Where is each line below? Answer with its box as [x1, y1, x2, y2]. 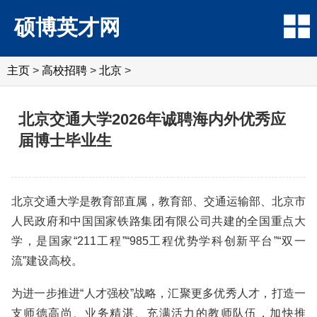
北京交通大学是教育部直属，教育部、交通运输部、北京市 [11, 195, 306, 207]
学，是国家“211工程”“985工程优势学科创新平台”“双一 [11, 235, 306, 247]
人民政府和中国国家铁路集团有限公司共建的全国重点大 [11, 215, 306, 227]
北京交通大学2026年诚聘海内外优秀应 [18, 110, 286, 128]
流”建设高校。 [11, 255, 83, 267]
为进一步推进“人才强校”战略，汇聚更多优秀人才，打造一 [11, 287, 306, 299]
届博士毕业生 [18, 132, 112, 149]
